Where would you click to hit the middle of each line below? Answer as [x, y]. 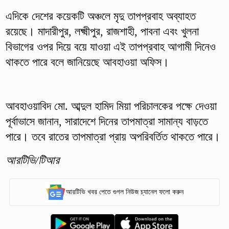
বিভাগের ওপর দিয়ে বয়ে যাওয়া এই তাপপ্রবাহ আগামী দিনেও [110, 47]
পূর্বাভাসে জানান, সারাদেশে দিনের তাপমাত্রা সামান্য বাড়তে [107, 121]
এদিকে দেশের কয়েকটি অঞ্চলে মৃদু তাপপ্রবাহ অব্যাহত [100, 16]
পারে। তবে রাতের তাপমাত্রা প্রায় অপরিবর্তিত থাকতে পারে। [113, 136]
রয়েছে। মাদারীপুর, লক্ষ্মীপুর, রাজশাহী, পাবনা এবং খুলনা [102, 31]
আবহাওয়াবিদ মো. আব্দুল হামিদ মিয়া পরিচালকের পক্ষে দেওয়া [111, 106]
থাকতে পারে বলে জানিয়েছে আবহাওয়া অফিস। [87, 62]
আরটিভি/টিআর [32, 160]
